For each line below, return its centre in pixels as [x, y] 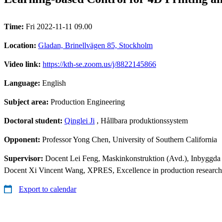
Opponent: [23, 139]
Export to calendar [48, 189]
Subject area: [27, 102]
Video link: [23, 64]
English [54, 83]
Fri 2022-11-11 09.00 [59, 26]
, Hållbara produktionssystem [141, 120]
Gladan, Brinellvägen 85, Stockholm [95, 45]
